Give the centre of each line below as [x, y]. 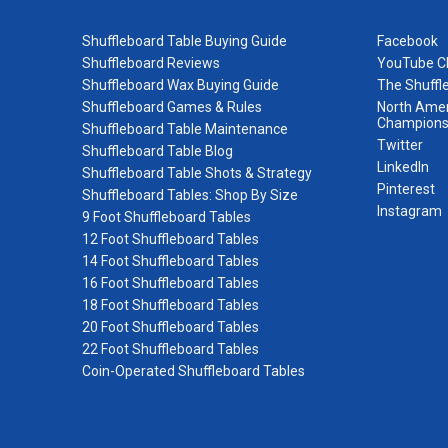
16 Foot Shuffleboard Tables [170, 282]
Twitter [400, 144]
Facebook [407, 40]
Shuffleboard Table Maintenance [185, 128]
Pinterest [406, 188]
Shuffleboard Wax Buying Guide [180, 84]
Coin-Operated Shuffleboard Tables [193, 370]
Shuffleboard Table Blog [157, 150]
